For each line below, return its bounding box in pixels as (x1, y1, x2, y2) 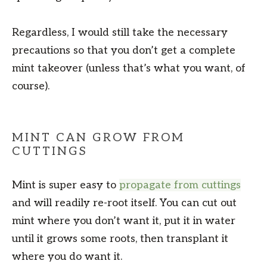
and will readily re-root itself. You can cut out (12, 197, 237, 210)
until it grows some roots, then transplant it (12, 232, 228, 246)
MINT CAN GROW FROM (12, 131, 185, 145)
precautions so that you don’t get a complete (12, 44, 235, 57)
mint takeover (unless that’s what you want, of (12, 62, 246, 75)
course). (12, 80, 49, 93)
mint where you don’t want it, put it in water (12, 215, 235, 228)
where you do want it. (12, 250, 122, 263)
